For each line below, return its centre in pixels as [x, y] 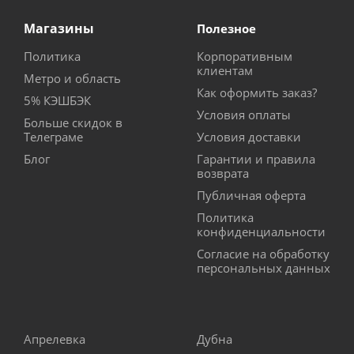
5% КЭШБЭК [57, 101]
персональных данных [264, 268]
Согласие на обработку [263, 254]
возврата [223, 173]
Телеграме [53, 137]
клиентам [225, 71]
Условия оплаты [244, 115]
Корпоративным [245, 56]
